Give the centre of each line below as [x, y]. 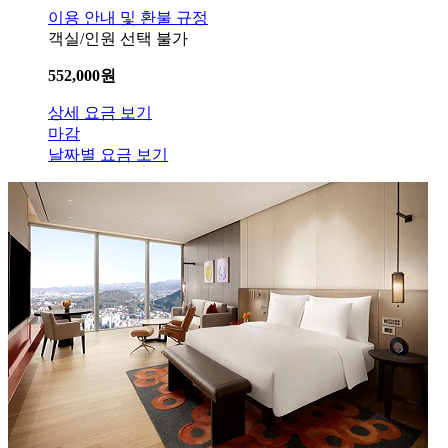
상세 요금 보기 [100, 113]
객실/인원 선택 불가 [118, 39]
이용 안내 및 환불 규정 [128, 18]
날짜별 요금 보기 [108, 155]
